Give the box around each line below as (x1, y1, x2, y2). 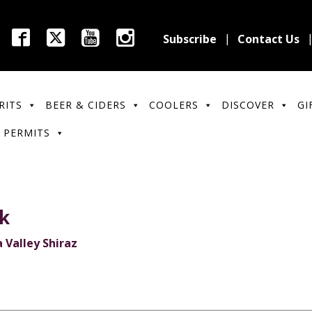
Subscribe (163, 31, 217, 47)
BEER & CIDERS (45, 98, 126, 111)
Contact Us (237, 31, 299, 47)
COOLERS (148, 98, 198, 111)
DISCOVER (221, 98, 274, 111)
